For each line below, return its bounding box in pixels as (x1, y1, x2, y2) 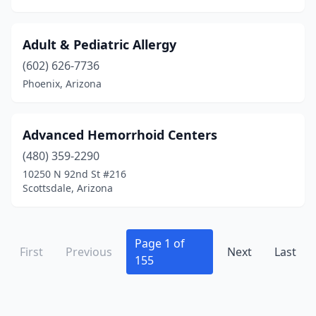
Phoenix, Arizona (23, 77, 102, 90)
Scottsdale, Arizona (23, 181, 113, 195)
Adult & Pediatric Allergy (23, 36, 176, 53)
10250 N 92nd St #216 (23, 167, 126, 181)
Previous (66, 244, 112, 260)
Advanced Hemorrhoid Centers (23, 126, 217, 143)
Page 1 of (135, 236, 185, 251)
